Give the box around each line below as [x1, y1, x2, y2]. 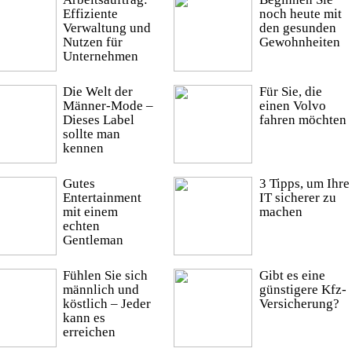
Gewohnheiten [258, 35, 340, 50]
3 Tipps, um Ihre [258, 176, 350, 192]
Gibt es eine [258, 268, 325, 284]
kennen [63, 141, 104, 156]
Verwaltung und [63, 20, 151, 36]
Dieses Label [63, 112, 134, 128]
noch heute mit [258, 6, 342, 22]
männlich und [63, 282, 139, 298]
